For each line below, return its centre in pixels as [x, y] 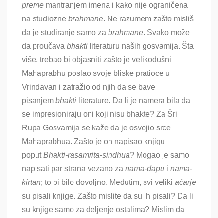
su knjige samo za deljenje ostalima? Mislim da [103, 210]
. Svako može [166, 33]
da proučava [43, 46]
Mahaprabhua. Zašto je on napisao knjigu [93, 142]
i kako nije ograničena [150, 5]
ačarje [185, 182]
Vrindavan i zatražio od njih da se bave [89, 87]
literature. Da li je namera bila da [134, 101]
